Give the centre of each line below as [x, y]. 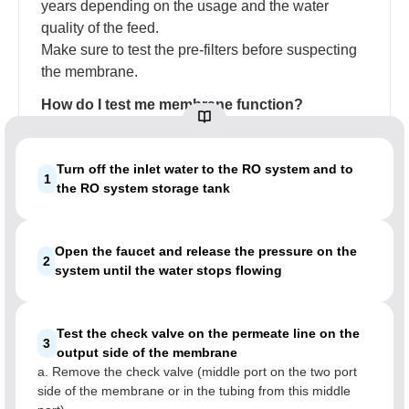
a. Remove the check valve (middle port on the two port [197, 372]
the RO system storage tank [144, 188]
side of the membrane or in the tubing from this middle [194, 391]
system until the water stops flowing [169, 270]
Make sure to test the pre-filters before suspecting [199, 50]
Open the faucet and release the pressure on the [206, 251]
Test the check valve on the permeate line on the [208, 333]
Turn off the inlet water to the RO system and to [205, 169]
